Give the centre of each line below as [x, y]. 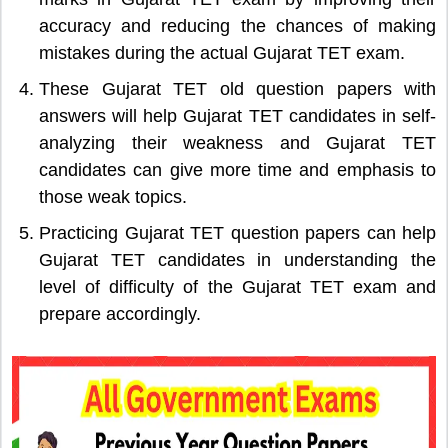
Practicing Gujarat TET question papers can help [237, 232]
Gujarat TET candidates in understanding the [237, 259]
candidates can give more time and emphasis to [237, 169]
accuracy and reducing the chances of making [237, 25]
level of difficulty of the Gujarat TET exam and [237, 286]
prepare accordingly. [120, 313]
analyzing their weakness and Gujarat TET [237, 142]
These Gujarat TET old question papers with [237, 88]
